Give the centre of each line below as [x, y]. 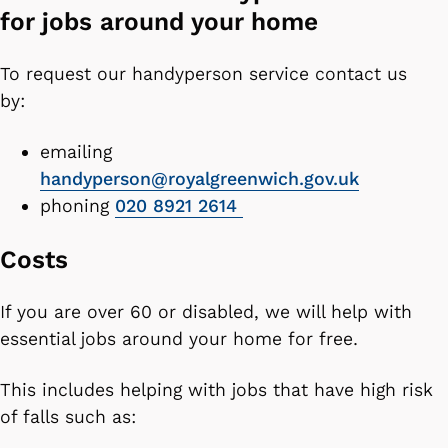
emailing [76, 151]
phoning [77, 205]
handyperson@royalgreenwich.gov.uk [199, 178]
